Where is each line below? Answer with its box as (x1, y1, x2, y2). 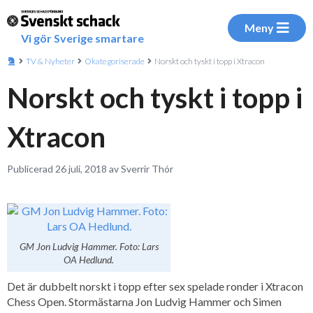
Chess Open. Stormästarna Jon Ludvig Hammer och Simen (7, 295, 282, 308)
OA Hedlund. (64, 254, 114, 265)
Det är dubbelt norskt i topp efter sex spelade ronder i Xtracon (7, 279, 303, 293)
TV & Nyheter (26, 56, 75, 66)
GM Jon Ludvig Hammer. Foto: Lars (19, 240, 159, 252)
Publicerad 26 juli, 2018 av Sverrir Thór (7, 163, 173, 175)
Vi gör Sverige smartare (21, 31, 144, 45)
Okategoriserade (85, 56, 145, 66)
